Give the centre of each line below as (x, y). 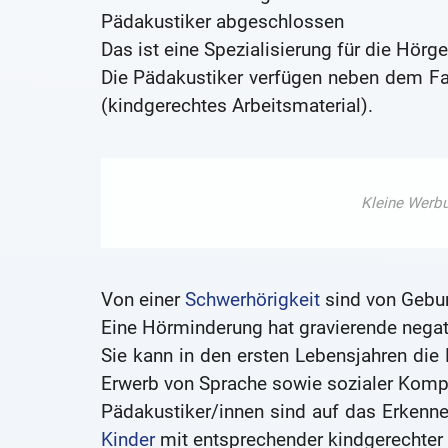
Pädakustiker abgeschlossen (222, 22)
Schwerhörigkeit (252, 300)
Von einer (142, 300)
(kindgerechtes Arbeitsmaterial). (236, 106)
